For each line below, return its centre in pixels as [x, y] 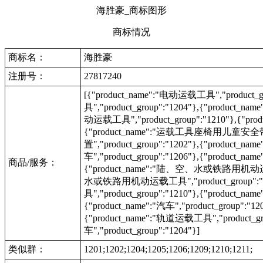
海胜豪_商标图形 [131, 10]
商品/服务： [33, 162]
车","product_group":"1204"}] [142, 230]
